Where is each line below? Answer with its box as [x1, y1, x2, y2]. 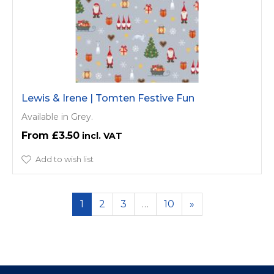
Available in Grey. [21, 111, 93, 122]
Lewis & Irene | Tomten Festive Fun [21, 92, 194, 104]
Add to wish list [35, 154, 94, 164]
